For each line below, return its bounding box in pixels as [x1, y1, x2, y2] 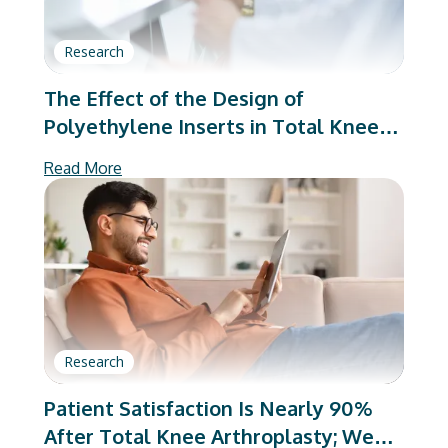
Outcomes [44, 168, 144, 195]
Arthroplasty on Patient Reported [44, 140, 365, 167]
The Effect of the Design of [44, 84, 304, 111]
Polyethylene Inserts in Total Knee [44, 112, 379, 139]
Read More [44, 157, 122, 178]
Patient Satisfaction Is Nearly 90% [44, 394, 372, 421]
